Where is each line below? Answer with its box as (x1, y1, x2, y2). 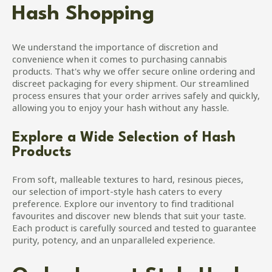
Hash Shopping (12, 4, 154, 25)
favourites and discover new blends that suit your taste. (12, 211, 246, 224)
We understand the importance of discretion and (12, 42, 218, 55)
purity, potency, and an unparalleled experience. (12, 236, 215, 248)
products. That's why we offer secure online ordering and (12, 67, 255, 80)
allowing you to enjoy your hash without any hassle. (12, 103, 229, 116)
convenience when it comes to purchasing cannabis (12, 55, 227, 67)
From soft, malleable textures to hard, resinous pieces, (12, 175, 243, 188)
